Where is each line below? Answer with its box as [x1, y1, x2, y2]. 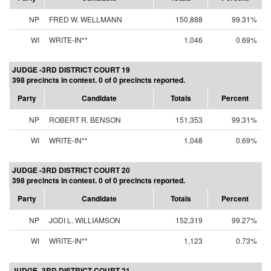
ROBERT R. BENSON [49, 114, 121, 125]
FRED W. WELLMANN [49, 14, 122, 24]
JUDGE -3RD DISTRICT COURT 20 [12, 165, 130, 175]
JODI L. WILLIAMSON [49, 215, 120, 225]
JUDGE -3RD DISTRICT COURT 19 [12, 64, 130, 75]
